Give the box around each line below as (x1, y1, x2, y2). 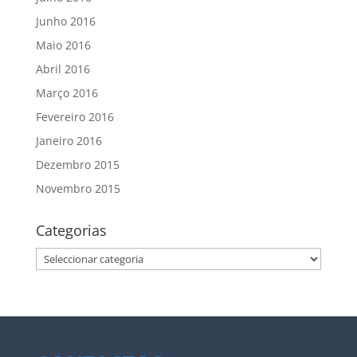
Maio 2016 (35, 37, 91, 53)
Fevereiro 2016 (35, 108, 114, 124)
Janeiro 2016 (35, 132, 102, 148)
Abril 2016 (35, 61, 90, 76)
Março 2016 (35, 84, 98, 100)
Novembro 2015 (35, 180, 120, 196)
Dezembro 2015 (35, 156, 120, 172)
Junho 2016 (35, 13, 96, 29)
